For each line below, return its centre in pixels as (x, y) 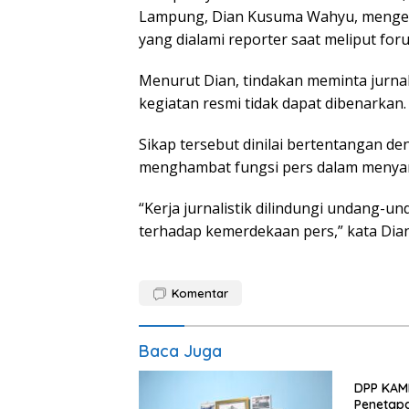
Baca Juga (180, 351)
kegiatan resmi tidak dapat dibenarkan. (273, 104)
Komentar (200, 294)
